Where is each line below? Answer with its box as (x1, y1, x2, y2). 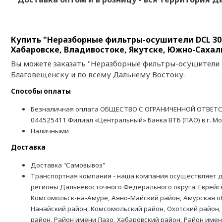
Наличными (31, 126, 69, 135)
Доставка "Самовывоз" (31, 161, 105, 169)
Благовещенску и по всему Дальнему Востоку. (11, 69, 185, 79)
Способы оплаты (11, 87, 71, 96)
